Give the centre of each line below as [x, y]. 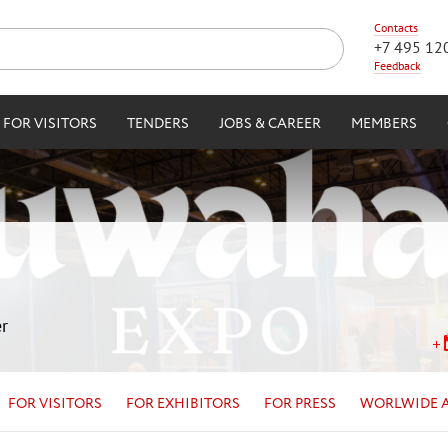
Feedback [397, 65]
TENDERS [158, 124]
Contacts [396, 27]
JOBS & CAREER [270, 124]
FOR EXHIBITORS [183, 403]
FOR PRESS [299, 403]
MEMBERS [384, 124]
